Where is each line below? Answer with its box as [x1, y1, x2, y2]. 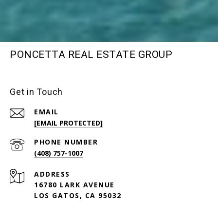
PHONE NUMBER [34, 137, 98, 147]
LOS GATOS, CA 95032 [34, 191, 122, 200]
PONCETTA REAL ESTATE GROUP [10, 49, 172, 61]
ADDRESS [34, 169, 70, 179]
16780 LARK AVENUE [34, 180, 115, 190]
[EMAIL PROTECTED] [34, 118, 103, 128]
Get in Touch [10, 87, 63, 97]
